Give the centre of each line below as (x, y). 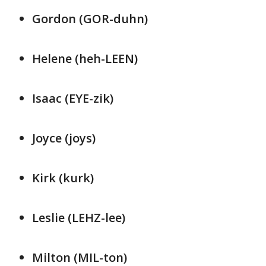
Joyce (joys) (64, 138)
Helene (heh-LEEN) (85, 58)
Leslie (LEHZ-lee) (79, 217)
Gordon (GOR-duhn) (90, 18)
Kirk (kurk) (63, 178)
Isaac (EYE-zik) (73, 98)
